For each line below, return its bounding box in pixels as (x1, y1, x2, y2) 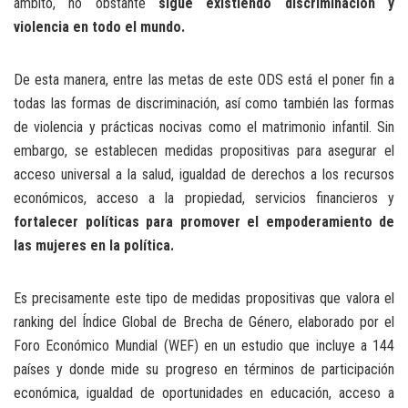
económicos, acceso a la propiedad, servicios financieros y (14, 189, 394, 207)
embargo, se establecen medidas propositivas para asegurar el (14, 141, 394, 159)
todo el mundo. (92, 17, 185, 36)
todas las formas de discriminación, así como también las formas (14, 94, 394, 112)
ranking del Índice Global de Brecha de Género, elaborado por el (14, 312, 394, 331)
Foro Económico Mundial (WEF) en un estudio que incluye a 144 (14, 336, 394, 354)
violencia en (14, 17, 88, 36)
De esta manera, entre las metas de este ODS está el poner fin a (14, 70, 394, 88)
